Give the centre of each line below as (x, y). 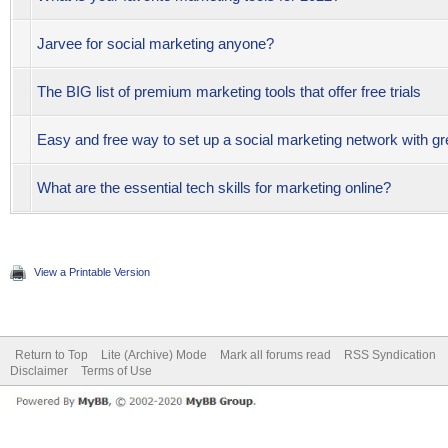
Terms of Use (116, 371)
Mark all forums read (275, 355)
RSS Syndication (390, 355)
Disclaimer (39, 371)
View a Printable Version (92, 272)
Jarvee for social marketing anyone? (155, 43)
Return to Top (51, 355)
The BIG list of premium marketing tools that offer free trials (229, 91)
